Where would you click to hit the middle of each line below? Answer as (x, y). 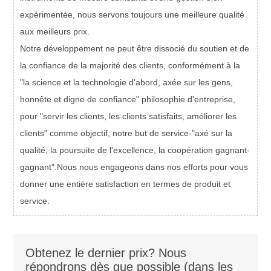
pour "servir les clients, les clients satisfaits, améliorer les (129, 116)
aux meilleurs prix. (55, 32)
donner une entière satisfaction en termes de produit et (126, 184)
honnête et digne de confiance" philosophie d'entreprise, (128, 100)
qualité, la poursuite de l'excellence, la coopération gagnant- (135, 150)
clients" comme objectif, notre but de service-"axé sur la (126, 133)
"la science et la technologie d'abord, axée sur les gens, (127, 83)
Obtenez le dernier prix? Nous (106, 253)
